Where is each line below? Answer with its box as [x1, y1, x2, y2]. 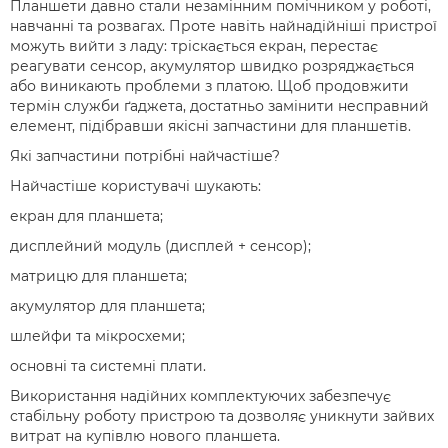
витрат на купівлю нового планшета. [10, 427, 280, 445]
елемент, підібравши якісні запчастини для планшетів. [10, 117, 411, 135]
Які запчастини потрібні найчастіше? [10, 147, 280, 165]
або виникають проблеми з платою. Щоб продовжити [10, 77, 409, 95]
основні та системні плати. [10, 357, 206, 375]
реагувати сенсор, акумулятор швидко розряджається [10, 57, 414, 75]
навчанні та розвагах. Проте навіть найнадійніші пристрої [10, 17, 437, 35]
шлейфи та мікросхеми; [10, 327, 185, 345]
